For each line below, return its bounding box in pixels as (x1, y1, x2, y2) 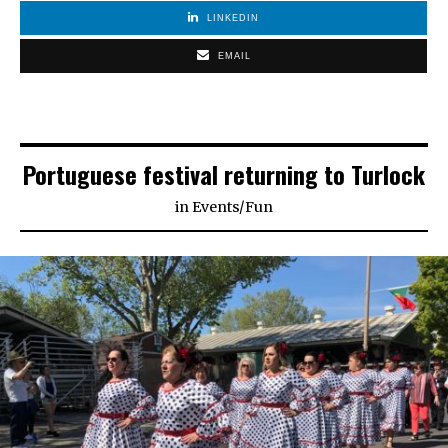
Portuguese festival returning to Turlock (23, 156, 425, 193)
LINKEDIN (207, 13, 259, 24)
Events (192, 198, 239, 217)
